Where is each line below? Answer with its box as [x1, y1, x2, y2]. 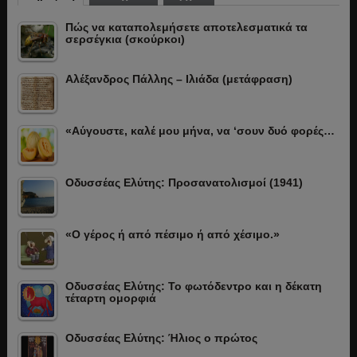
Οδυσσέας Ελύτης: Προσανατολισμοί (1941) [65, 176, 303, 190]
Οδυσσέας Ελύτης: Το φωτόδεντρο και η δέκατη [65, 280, 322, 293]
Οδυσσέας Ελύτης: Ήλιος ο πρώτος [65, 331, 257, 345]
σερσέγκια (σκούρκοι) [65, 33, 185, 46]
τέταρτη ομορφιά [65, 292, 156, 305]
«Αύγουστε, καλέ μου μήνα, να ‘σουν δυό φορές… [65, 124, 335, 138]
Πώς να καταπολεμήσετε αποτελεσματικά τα [65, 21, 308, 34]
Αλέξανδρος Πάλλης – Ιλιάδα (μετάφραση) [65, 73, 292, 86]
